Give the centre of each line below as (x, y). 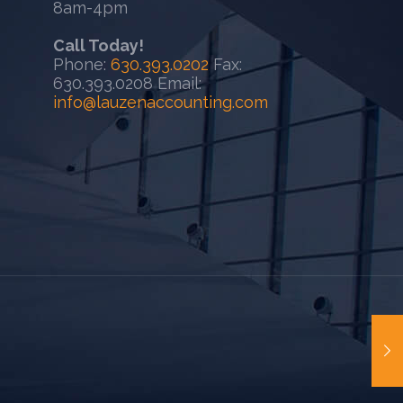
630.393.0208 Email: (127, 83)
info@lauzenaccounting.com (160, 102)
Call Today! (98, 45)
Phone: (81, 64)
